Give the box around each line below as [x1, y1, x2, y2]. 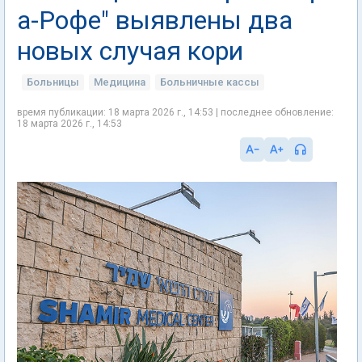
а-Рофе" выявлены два [17, 5, 293, 36]
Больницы [27, 76, 79, 88]
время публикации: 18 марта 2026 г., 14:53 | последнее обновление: [17, 107, 334, 118]
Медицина [94, 76, 145, 88]
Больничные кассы [160, 76, 259, 88]
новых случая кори [17, 36, 243, 66]
